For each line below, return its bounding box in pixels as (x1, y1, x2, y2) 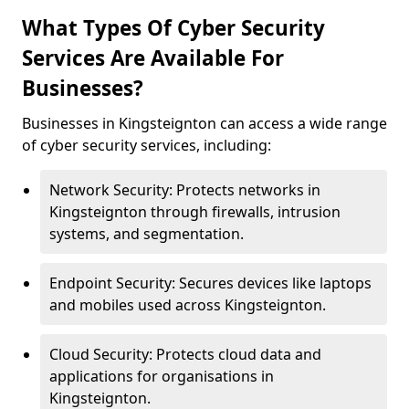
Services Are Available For (22, 44, 284, 72)
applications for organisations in (49, 366, 274, 386)
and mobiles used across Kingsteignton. (49, 295, 326, 315)
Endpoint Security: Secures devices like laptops (49, 273, 372, 293)
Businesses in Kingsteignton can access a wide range (22, 113, 387, 133)
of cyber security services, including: (22, 135, 271, 155)
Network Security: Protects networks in (49, 180, 320, 200)
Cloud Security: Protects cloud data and (49, 344, 321, 364)
